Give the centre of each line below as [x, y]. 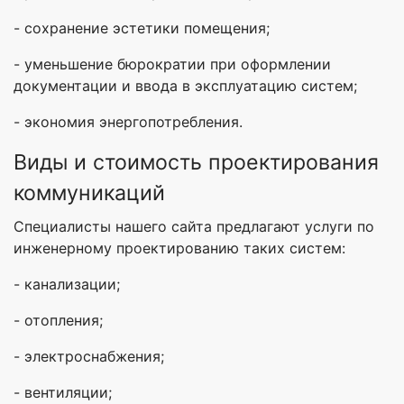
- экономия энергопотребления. [128, 121]
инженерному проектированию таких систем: [179, 248]
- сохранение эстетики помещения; [142, 28]
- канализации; [67, 284]
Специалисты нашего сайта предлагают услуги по [194, 226]
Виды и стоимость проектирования [196, 162]
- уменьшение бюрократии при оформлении [172, 64]
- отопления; [58, 320]
